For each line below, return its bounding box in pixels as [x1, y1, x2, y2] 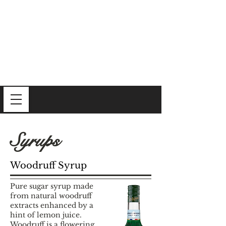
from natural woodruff [10, 191, 92, 200]
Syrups [10, 129, 60, 152]
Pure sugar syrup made [10, 182, 93, 191]
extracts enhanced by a [10, 201, 93, 210]
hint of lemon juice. [10, 210, 82, 219]
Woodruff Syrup [10, 160, 87, 171]
